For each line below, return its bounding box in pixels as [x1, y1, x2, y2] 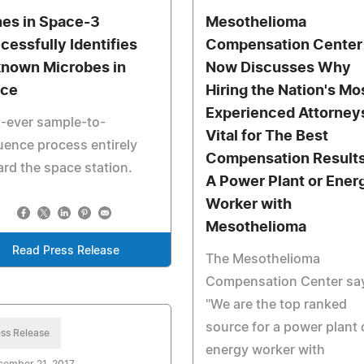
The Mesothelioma [205, 253, 320, 266]
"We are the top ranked [205, 298, 347, 311]
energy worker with [205, 344, 325, 357]
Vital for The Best [205, 129, 328, 144]
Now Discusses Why [205, 61, 351, 76]
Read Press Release [11, 245, 119, 257]
